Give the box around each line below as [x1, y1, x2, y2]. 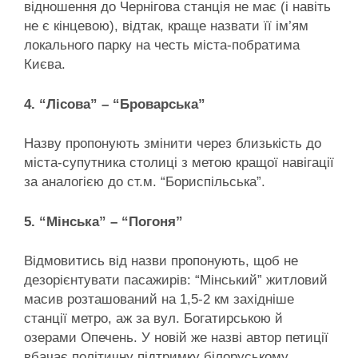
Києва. [24, 57, 66, 73]
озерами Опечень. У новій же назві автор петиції [24, 330, 328, 346]
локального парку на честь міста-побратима [24, 38, 300, 54]
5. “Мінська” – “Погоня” [24, 213, 183, 229]
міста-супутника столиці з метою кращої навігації [24, 155, 334, 171]
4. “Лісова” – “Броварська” [24, 96, 205, 112]
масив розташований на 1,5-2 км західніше [24, 292, 294, 308]
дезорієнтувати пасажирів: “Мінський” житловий [24, 272, 328, 288]
